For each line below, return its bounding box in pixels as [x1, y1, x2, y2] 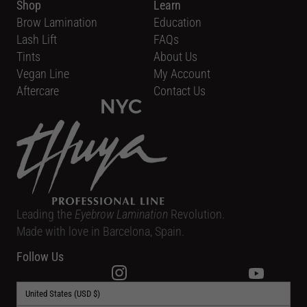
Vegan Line [16, 66, 69, 81]
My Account [153, 66, 210, 81]
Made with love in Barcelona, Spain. [16, 224, 184, 238]
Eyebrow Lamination [75, 207, 171, 221]
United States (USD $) [25, 288, 100, 299]
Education [153, 14, 201, 29]
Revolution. [171, 207, 225, 221]
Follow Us [16, 249, 64, 264]
